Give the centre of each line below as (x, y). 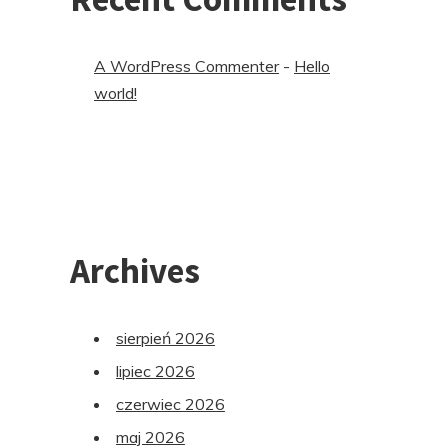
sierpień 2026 (165, 338)
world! (115, 93)
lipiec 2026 (155, 371)
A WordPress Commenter (186, 66)
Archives (135, 271)
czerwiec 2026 (170, 404)
